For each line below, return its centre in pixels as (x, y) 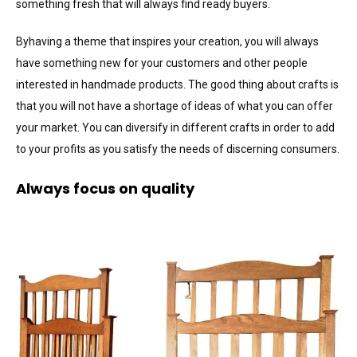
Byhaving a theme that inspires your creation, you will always (167, 41)
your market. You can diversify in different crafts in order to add (175, 127)
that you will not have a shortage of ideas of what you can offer (175, 106)
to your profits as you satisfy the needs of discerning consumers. (178, 149)
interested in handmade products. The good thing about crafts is (177, 84)
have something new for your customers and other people (162, 63)
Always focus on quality (105, 188)
